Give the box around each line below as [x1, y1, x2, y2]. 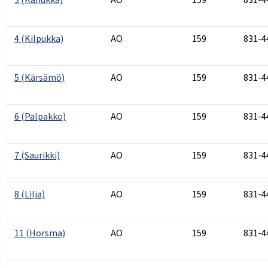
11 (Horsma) [14, 226, 65, 240]
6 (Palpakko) [14, 109, 66, 123]
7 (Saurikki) [14, 148, 60, 162]
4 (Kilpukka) [14, 32, 63, 45]
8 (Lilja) [14, 187, 45, 201]
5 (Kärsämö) [14, 71, 65, 84]
